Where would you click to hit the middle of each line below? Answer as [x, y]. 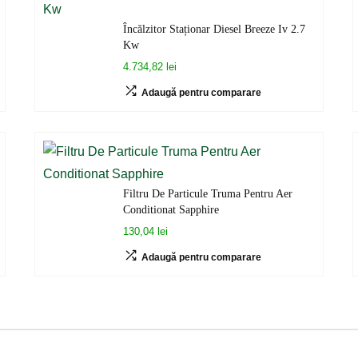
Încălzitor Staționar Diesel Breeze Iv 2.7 [215, 29]
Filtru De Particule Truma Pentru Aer [208, 193]
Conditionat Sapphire [171, 209]
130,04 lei [146, 231]
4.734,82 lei [150, 67]
